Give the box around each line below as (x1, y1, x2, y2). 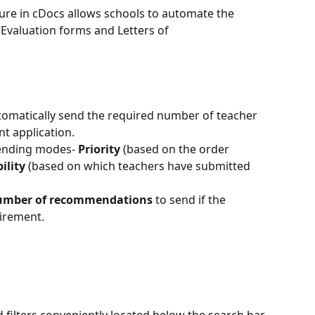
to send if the (153, 191, 229, 207)
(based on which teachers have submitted (25, 157, 253, 174)
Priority (78, 141, 120, 157)
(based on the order (120, 141, 232, 157)
